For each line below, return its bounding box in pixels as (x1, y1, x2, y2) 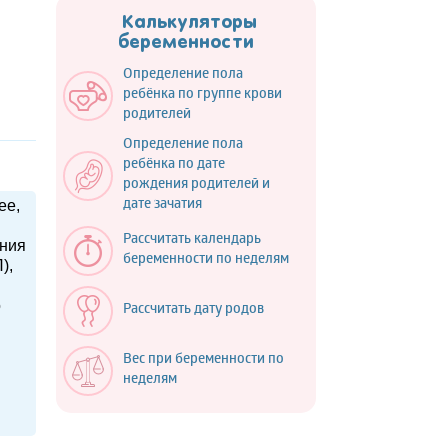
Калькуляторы (115, 14, 257, 33)
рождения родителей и (123, 177, 270, 195)
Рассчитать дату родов (123, 302, 264, 320)
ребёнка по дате (123, 157, 225, 175)
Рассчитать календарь (123, 232, 261, 250)
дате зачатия (123, 197, 202, 215)
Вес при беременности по (123, 352, 284, 370)
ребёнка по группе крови (123, 87, 282, 105)
